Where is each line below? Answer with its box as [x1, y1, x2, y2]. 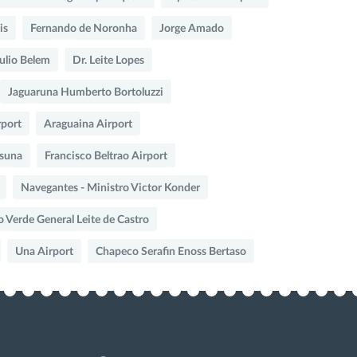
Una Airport [15, 245, 73, 257]
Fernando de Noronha [30, 22, 137, 34]
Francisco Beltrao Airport [45, 150, 167, 162]
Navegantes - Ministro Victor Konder [21, 182, 200, 194]
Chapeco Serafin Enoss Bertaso [96, 245, 246, 257]
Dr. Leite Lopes [73, 54, 144, 66]
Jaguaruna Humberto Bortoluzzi [8, 86, 163, 98]
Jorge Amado [159, 22, 224, 34]
